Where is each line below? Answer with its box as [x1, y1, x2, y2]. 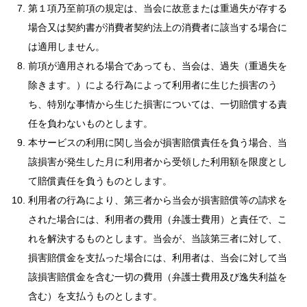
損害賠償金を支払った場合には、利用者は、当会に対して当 [28, 252, 287, 263]
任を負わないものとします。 [28, 118, 153, 129]
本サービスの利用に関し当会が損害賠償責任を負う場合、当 [28, 137, 287, 148]
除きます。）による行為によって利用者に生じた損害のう [28, 79, 278, 90]
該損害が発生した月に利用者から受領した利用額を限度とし [28, 156, 287, 167]
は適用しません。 [28, 41, 105, 52]
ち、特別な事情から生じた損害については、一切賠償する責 [28, 99, 287, 110]
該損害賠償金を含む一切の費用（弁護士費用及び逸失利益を [28, 271, 287, 282]
